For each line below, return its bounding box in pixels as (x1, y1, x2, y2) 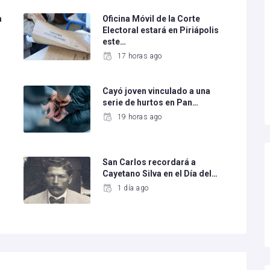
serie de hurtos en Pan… (102, 98, 199, 108)
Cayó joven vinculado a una (102, 86, 211, 96)
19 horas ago (117, 113, 162, 122)
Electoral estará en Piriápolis (102, 25, 219, 36)
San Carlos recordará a (102, 157, 196, 168)
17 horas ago (117, 52, 162, 61)
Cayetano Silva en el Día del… (102, 169, 218, 179)
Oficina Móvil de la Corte (102, 14, 201, 24)
